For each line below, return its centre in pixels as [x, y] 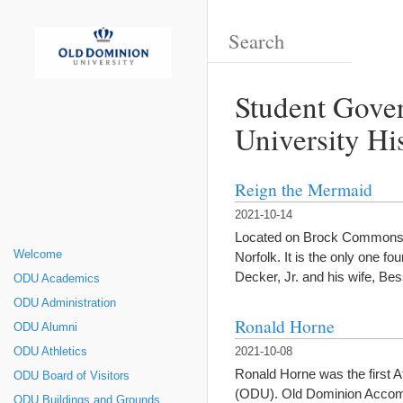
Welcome [38, 255]
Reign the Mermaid [304, 189]
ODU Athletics [50, 352]
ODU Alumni [45, 327]
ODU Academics [57, 279]
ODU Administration [65, 303]
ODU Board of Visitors [72, 376]
